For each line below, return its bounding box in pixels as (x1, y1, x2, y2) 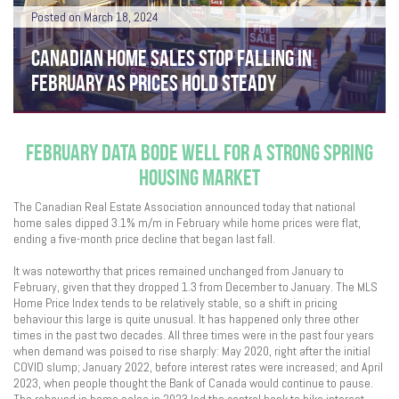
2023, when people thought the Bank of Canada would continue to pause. (13, 375, 373, 391)
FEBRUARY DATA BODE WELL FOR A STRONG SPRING (26, 140, 373, 165)
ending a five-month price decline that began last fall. (13, 231, 275, 247)
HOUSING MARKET (139, 165, 260, 190)
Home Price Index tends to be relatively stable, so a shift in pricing (13, 295, 338, 311)
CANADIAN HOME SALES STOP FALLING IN (31, 45, 312, 70)
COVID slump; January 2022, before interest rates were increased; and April (13, 359, 383, 375)
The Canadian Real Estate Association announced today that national (13, 199, 355, 215)
